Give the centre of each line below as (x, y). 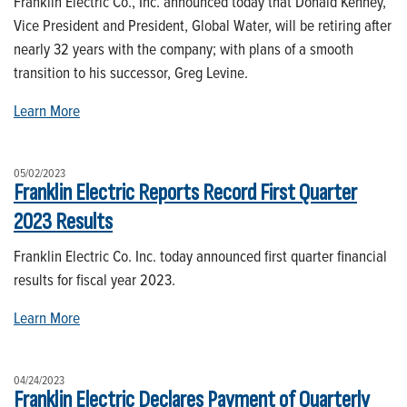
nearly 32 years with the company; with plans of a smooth (184, 48)
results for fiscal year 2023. (94, 279)
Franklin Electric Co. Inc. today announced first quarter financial (200, 255)
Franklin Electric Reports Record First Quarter (185, 193)
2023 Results (63, 222)
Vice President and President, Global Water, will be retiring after (203, 25)
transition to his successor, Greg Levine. (131, 72)
